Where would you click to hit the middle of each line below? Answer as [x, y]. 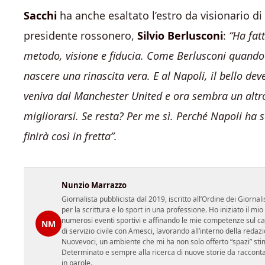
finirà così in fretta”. [70, 136]
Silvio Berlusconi [180, 35]
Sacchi [40, 15]
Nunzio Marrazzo [94, 185]
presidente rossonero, [80, 35]
